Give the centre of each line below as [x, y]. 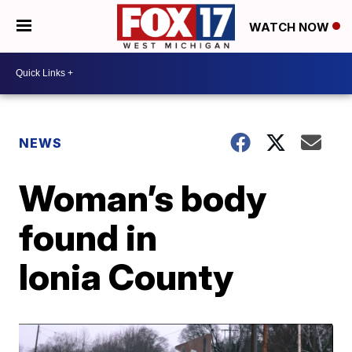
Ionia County [126, 276]
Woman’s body [143, 198]
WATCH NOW [291, 27]
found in [88, 237]
